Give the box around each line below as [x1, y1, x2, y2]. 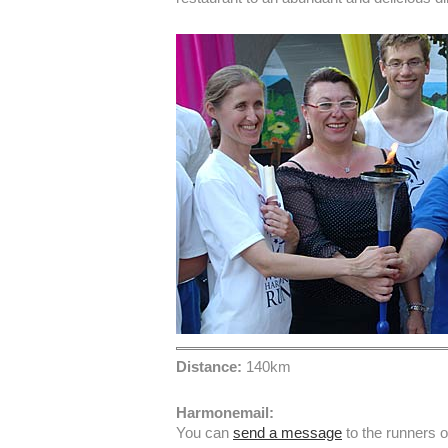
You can [176, 424, 233, 441]
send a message [233, 424, 342, 441]
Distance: [176, 358, 242, 375]
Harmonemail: [176, 404, 274, 421]
